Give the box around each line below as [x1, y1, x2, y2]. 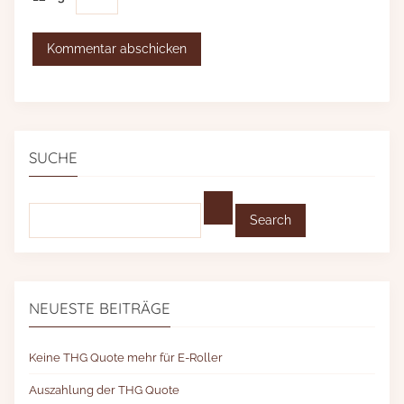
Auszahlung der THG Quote [29, 382, 179, 398]
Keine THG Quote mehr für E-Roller [29, 350, 223, 365]
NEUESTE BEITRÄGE [29, 298, 170, 318]
